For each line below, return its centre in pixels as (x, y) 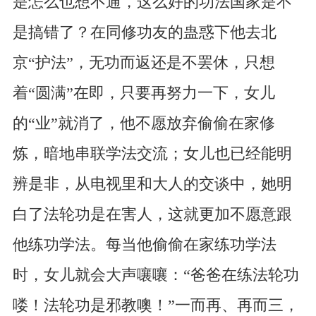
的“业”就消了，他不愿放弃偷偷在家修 (144, 124)
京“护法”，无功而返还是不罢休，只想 (144, 63)
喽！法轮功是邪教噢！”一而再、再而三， (156, 306)
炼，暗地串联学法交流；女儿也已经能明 (152, 154)
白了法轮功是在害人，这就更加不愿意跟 (152, 215)
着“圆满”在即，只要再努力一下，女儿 (144, 93)
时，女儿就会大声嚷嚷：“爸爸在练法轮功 (156, 275)
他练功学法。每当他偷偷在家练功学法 (144, 245)
